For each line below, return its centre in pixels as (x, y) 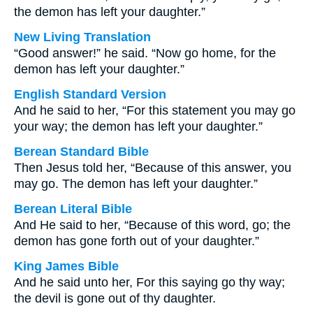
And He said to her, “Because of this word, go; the (152, 225)
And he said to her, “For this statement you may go (155, 110)
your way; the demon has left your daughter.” (138, 126)
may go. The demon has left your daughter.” (136, 184)
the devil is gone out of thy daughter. (115, 298)
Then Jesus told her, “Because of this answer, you (153, 168)
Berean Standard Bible (81, 152)
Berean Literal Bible (73, 209)
